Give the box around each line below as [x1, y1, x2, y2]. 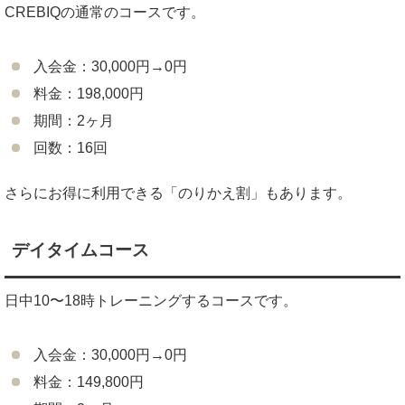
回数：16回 [33, 139, 108, 155]
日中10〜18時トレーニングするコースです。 [5, 292, 297, 308]
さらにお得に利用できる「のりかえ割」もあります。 [5, 184, 352, 201]
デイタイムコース [12, 240, 149, 259]
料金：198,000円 [33, 85, 144, 101]
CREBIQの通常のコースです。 [5, 4, 205, 20]
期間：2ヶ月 [33, 112, 114, 128]
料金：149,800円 [33, 373, 144, 390]
